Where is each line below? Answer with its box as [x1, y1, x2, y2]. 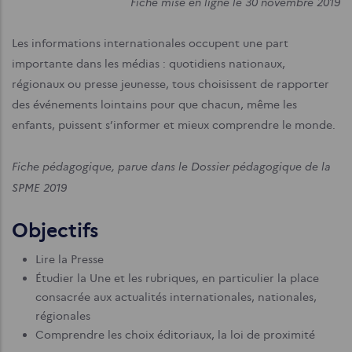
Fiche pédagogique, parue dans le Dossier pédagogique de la [12, 158, 331, 174]
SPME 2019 [12, 179, 67, 195]
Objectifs [12, 218, 98, 243]
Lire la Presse [35, 252, 104, 266]
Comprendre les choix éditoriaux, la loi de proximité [35, 328, 315, 342]
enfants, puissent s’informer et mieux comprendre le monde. [12, 118, 335, 132]
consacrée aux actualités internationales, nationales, [35, 290, 317, 304]
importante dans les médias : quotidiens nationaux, [12, 57, 285, 71]
